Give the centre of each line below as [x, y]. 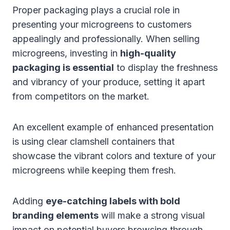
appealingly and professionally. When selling [106, 39]
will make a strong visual [152, 215]
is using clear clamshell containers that [93, 141]
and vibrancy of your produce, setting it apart [109, 82]
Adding [29, 201]
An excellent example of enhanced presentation [113, 127]
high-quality [148, 53]
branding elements [55, 215]
